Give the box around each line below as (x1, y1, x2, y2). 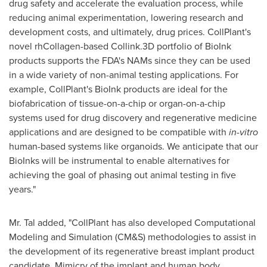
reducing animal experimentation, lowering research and (9, 10, 243, 24)
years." (9, 182, 36, 196)
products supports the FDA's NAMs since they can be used (9, 53, 250, 67)
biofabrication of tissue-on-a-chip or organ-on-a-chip (9, 96, 225, 110)
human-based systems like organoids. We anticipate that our (9, 139, 258, 153)
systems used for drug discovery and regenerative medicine (9, 110, 257, 125)
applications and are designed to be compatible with (9, 125, 229, 139)
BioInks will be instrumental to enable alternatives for (9, 153, 229, 167)
